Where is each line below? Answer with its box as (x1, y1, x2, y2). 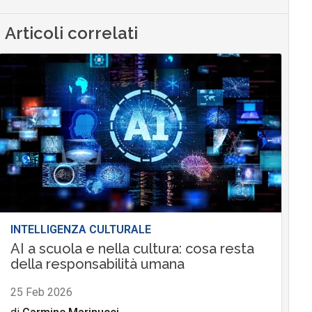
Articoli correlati (5, 23, 139, 44)
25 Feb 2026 (10, 286, 72, 299)
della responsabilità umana (10, 256, 185, 273)
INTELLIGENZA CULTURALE (10, 223, 151, 237)
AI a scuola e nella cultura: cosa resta (10, 240, 254, 258)
